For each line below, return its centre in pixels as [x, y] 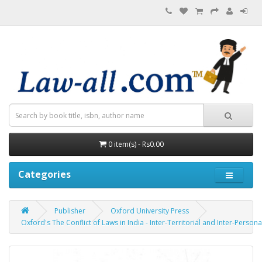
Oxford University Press [150, 211]
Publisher [70, 211]
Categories [44, 175]
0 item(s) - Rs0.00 [136, 144]
